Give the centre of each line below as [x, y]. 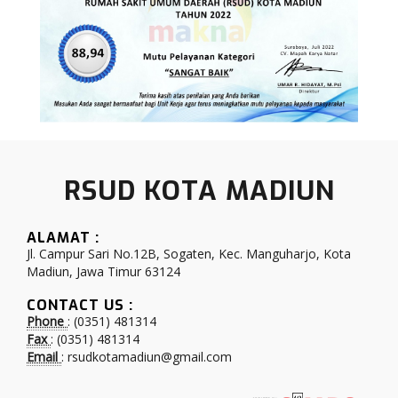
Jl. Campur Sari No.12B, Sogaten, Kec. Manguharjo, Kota [189, 253]
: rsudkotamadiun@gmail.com [147, 356]
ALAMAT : [63, 237]
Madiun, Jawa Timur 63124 [103, 271]
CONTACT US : [80, 305]
